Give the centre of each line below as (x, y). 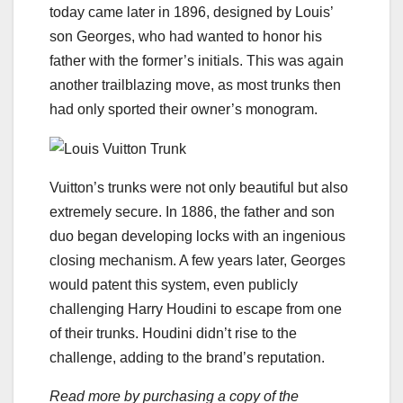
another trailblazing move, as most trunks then (195, 85)
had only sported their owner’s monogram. (185, 109)
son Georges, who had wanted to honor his (186, 36)
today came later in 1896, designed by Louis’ (191, 12)
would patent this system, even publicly (174, 284)
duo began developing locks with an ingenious (197, 236)
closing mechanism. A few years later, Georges (197, 260)
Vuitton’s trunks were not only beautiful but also (199, 187)
